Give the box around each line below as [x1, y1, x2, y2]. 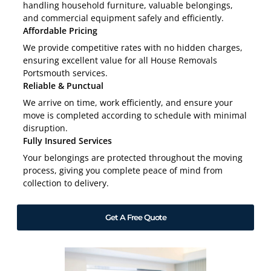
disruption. [23, 122, 68, 134]
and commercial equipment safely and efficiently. [23, 11, 224, 24]
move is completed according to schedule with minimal [23, 109, 247, 121]
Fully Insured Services [23, 134, 112, 146]
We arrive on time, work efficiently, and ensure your [23, 96, 233, 108]
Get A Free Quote [105, 212, 166, 222]
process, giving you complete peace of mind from [23, 164, 223, 176]
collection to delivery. [23, 177, 109, 189]
